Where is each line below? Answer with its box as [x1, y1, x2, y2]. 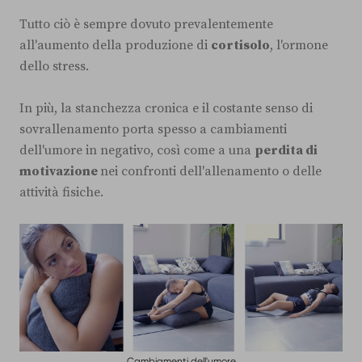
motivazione [19, 162, 100, 179]
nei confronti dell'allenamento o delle [100, 162, 322, 179]
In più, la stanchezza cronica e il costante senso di [19, 99, 313, 116]
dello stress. [19, 57, 89, 74]
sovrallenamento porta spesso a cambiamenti [19, 120, 287, 137]
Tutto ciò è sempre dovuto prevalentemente [19, 15, 273, 32]
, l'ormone [270, 36, 328, 53]
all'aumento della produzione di [19, 36, 211, 53]
